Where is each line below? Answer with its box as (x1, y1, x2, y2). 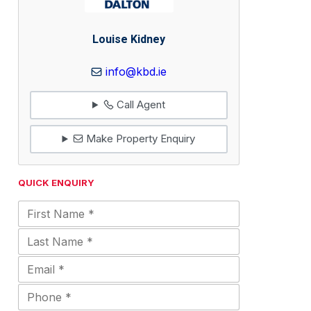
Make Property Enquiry (83, 132, 196, 146)
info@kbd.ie (106, 64, 167, 78)
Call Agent (113, 98, 165, 112)
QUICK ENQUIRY (18, 176, 94, 188)
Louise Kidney (92, 31, 165, 49)
